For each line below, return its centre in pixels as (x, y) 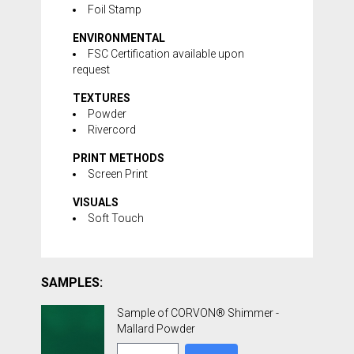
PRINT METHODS (119, 158)
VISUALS (96, 202)
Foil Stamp (115, 9)
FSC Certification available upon (166, 54)
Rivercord (112, 130)
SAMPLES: (72, 282)
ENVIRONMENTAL (119, 38)
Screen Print (118, 174)
